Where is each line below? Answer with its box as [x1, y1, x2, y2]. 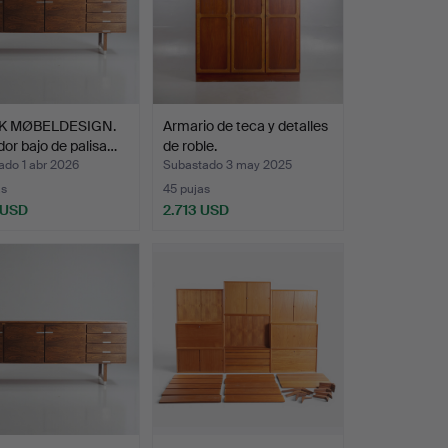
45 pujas [162, 181, 210, 198]
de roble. [162, 137, 217, 156]
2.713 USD [162, 201, 229, 220]
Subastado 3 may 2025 [162, 157, 292, 174]
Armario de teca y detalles [162, 117, 328, 136]
